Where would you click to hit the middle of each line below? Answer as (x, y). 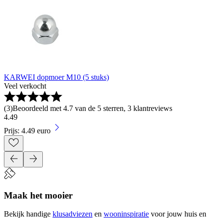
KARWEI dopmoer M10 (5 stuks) (56, 77)
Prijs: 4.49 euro (27, 131)
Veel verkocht (25, 86)
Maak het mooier (38, 195)
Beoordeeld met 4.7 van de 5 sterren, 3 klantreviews (92, 108)
